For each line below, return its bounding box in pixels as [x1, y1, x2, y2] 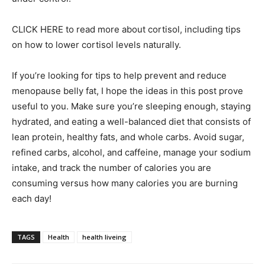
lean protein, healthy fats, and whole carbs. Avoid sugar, [12, 131, 244, 143]
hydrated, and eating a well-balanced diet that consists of [12, 116, 251, 127]
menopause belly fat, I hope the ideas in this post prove [12, 85, 243, 96]
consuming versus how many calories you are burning [12, 177, 238, 189]
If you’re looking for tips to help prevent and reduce [12, 70, 227, 81]
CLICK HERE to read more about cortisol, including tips [12, 24, 241, 35]
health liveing [82, 232, 127, 241]
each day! [12, 193, 51, 204]
